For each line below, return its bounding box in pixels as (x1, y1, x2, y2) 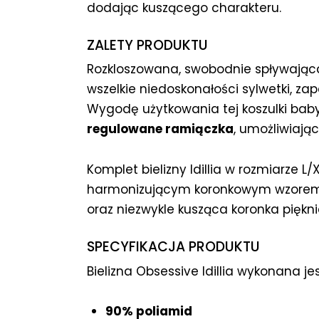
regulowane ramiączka (87, 120, 234, 138)
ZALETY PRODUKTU (87, 35, 208, 55)
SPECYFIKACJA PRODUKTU (87, 236, 260, 256)
